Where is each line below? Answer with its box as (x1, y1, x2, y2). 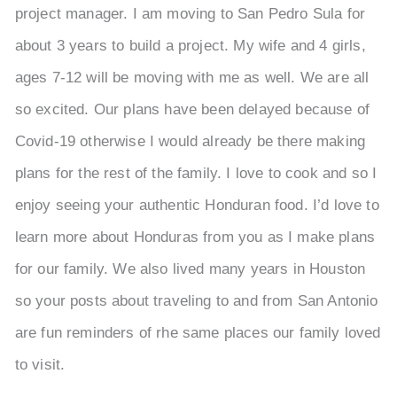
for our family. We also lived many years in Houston (14, 261, 366, 278)
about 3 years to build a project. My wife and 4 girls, (14, 37, 366, 55)
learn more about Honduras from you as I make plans (14, 229, 376, 246)
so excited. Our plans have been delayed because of (14, 101, 370, 119)
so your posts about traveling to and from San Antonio (14, 292, 378, 310)
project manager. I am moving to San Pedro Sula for (14, 5, 366, 23)
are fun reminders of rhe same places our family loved (14, 324, 381, 342)
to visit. (14, 356, 66, 374)
